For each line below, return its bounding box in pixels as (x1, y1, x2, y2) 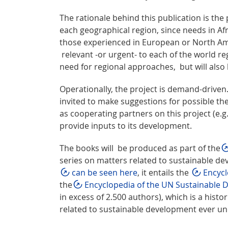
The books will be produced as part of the (60, 142, 220, 154)
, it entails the (137, 166, 191, 178)
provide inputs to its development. (60, 120, 192, 131)
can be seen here (72, 166, 137, 178)
